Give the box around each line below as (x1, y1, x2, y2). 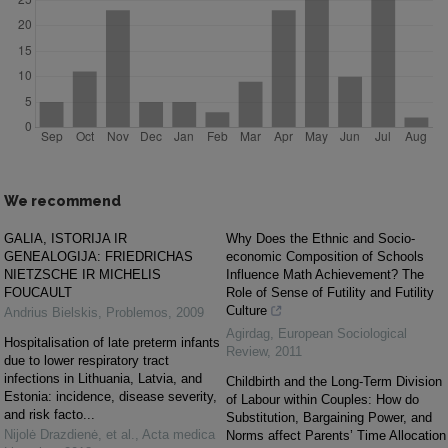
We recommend (4, 193, 121, 209)
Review (226, 344, 267, 359)
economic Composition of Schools (226, 249, 424, 264)
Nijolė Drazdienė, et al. (4, 427, 135, 442)
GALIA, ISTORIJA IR (4, 231, 127, 246)
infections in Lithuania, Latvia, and (4, 371, 202, 386)
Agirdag (226, 326, 270, 341)
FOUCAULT (4, 285, 72, 300)
